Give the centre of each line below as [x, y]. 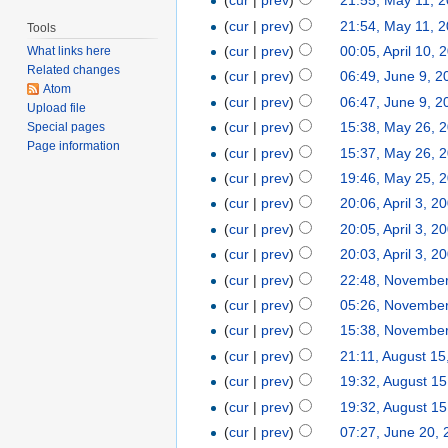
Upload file [57, 108]
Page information [74, 146]
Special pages [66, 127]
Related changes [74, 70]
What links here [69, 51]
